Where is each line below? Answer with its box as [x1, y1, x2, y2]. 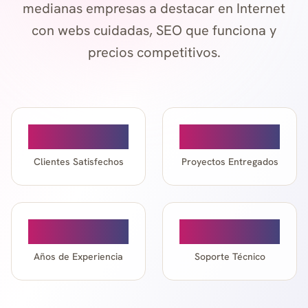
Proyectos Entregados [181, 155, 278, 168]
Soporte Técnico [194, 250, 265, 263]
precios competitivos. [87, 43, 221, 61]
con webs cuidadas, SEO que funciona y [32, 21, 276, 39]
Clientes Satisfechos [33, 155, 124, 168]
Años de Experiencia [34, 250, 123, 263]
